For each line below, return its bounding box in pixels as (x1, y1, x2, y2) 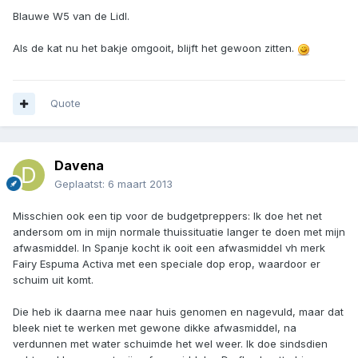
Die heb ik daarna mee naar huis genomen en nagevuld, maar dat (13, 305, 344, 319)
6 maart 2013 (108, 177, 173, 191)
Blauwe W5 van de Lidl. (13, 10, 129, 23)
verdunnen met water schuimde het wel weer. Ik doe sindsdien (13, 337, 328, 351)
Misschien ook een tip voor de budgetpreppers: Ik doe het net (13, 209, 322, 223)
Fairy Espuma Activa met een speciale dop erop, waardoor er (13, 257, 320, 271)
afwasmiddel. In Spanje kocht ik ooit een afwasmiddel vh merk (13, 241, 325, 255)
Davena (54, 157, 104, 174)
